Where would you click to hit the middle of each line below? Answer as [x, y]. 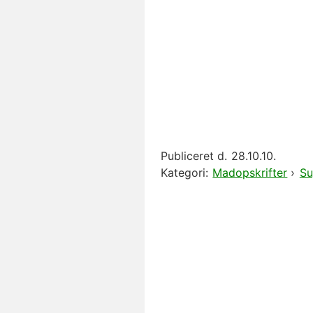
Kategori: [184, 172]
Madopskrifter [250, 172]
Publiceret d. [194, 155]
